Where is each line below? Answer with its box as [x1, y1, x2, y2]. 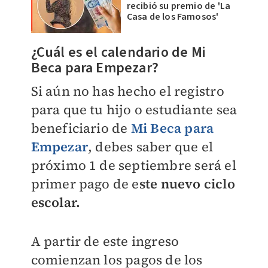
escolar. [31, 193, 81, 212]
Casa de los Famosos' [126, 10, 219, 24]
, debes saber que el [87, 138, 213, 156]
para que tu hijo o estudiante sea [31, 100, 237, 119]
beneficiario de [31, 119, 131, 138]
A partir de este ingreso [31, 232, 179, 251]
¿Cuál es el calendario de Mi [31, 42, 206, 63]
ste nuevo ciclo [139, 175, 235, 193]
